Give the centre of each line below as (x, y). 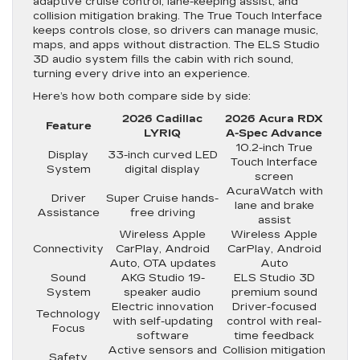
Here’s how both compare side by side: (142, 96)
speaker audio (162, 292)
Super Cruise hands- (162, 198)
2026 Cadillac (162, 119)
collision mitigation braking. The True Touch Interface (178, 16)
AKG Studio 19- (162, 278)
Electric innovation (162, 307)
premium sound (274, 292)
